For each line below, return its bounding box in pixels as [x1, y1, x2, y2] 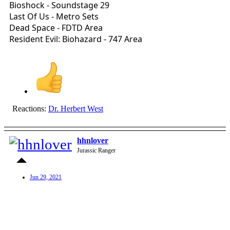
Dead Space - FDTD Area [9, 22, 103, 34]
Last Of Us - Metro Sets [9, 11, 99, 23]
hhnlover [77, 136, 108, 145]
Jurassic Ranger [77, 147, 116, 155]
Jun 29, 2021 [30, 174, 62, 181]
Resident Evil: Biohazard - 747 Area [9, 33, 142, 45]
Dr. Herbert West [48, 104, 103, 113]
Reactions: [12, 104, 46, 113]
